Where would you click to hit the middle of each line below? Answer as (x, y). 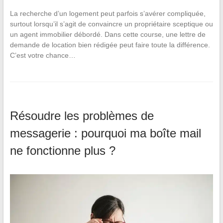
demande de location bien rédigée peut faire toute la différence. (110, 45)
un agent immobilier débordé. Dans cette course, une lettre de (108, 35)
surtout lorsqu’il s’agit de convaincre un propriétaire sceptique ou (111, 24)
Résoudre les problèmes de (82, 116)
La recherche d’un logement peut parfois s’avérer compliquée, (108, 14)
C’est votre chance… (43, 56)
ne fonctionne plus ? (62, 151)
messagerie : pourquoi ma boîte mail (105, 133)
